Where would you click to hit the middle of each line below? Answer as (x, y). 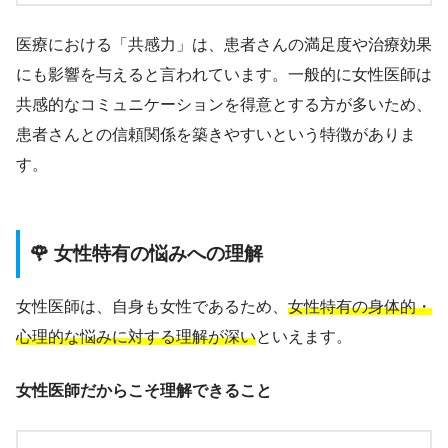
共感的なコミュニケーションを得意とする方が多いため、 (224, 105)
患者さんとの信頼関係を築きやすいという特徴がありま (216, 135)
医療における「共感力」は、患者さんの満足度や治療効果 (224, 45)
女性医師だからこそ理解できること (144, 390)
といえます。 (304, 336)
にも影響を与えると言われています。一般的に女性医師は (224, 75)
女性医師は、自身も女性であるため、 (152, 306)
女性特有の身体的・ (360, 306)
